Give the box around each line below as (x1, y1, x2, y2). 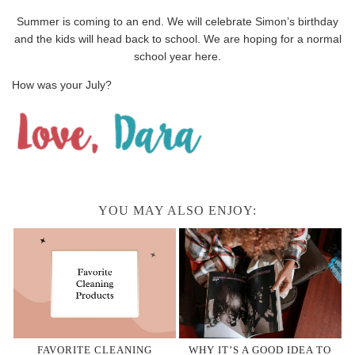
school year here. (134, 50, 221, 63)
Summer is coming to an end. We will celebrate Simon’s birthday (17, 15, 338, 29)
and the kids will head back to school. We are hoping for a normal (13, 32, 342, 46)
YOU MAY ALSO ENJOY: (98, 204, 257, 218)
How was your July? (12, 78, 112, 92)
